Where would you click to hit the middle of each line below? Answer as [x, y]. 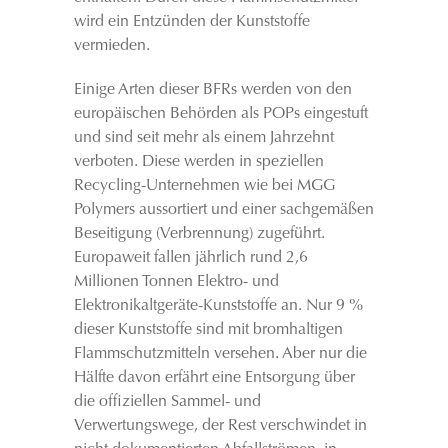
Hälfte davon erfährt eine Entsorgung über [214, 378]
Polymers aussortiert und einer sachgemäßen [224, 210]
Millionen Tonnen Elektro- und [176, 282]
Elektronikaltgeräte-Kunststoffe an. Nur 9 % [218, 306]
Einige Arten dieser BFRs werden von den [213, 90]
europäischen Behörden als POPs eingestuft [221, 114]
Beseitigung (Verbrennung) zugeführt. [199, 234]
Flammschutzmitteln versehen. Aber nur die [220, 354]
